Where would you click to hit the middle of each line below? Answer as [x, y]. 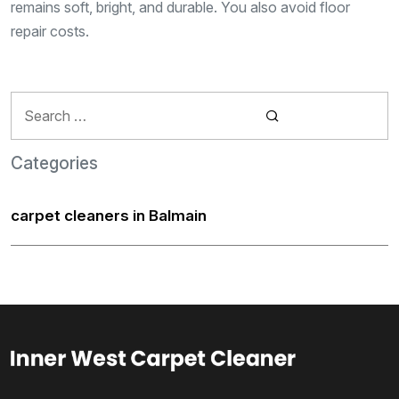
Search [34, 102]
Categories [54, 163]
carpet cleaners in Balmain [109, 215]
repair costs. [50, 31]
